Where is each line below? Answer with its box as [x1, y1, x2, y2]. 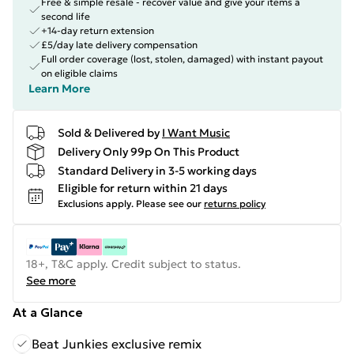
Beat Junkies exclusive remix [32, 336, 201, 352]
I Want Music [162, 125, 230, 140]
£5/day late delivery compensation [41, 39, 198, 51]
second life [41, 10, 90, 22]
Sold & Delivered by [58, 125, 160, 140]
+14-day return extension [41, 24, 154, 36]
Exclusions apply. [58, 198, 134, 209]
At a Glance [13, 304, 83, 320]
